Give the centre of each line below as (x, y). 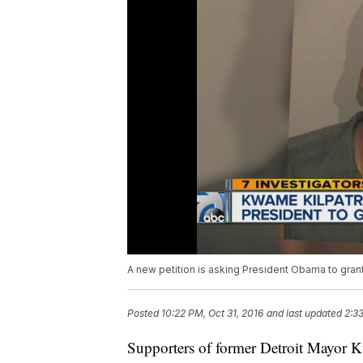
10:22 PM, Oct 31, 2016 (212, 314)
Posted (144, 314)
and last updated (304, 314)
